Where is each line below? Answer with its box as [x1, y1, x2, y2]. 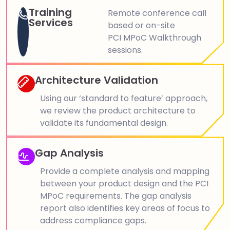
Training [28, 5, 72, 20]
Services [28, 15, 73, 30]
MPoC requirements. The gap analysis [40, 190, 191, 202]
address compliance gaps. [40, 215, 146, 227]
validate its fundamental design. [40, 117, 168, 129]
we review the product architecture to [40, 105, 196, 117]
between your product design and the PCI [40, 178, 208, 190]
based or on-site [108, 20, 176, 32]
